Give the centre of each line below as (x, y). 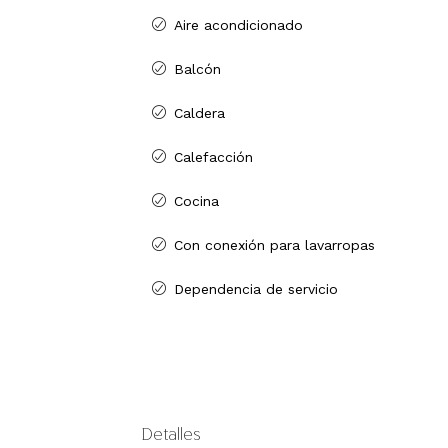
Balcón (197, 69)
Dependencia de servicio (256, 289)
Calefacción (213, 157)
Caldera (199, 113)
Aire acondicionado (238, 25)
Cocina (196, 201)
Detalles (171, 433)
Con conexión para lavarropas (274, 245)
